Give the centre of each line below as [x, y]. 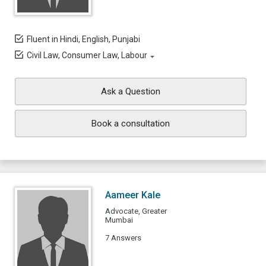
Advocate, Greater [136, 211]
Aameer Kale [133, 195]
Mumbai [119, 220]
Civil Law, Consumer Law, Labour [87, 55]
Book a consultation [131, 123]
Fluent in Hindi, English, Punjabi [83, 39]
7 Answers [123, 238]
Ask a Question [131, 91]
